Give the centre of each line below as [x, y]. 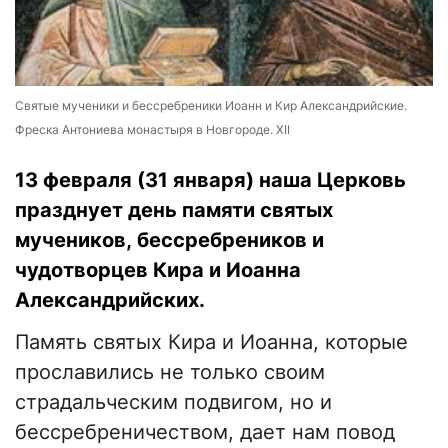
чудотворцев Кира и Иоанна [158, 270]
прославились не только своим [170, 372]
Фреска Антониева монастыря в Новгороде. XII [152, 130]
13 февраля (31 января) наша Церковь [210, 180]
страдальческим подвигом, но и [173, 402]
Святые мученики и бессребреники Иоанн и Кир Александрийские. [211, 106]
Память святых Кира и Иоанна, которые [211, 342]
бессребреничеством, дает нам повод [205, 432]
